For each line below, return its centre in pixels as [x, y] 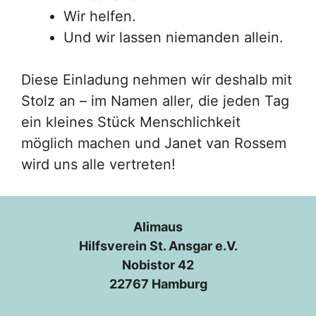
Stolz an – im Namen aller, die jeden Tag [155, 101]
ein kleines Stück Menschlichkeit [131, 122]
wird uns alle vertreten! [98, 164]
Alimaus [158, 226]
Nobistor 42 [158, 265]
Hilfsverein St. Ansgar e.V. [158, 245]
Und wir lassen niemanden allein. [174, 37]
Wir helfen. [100, 16]
